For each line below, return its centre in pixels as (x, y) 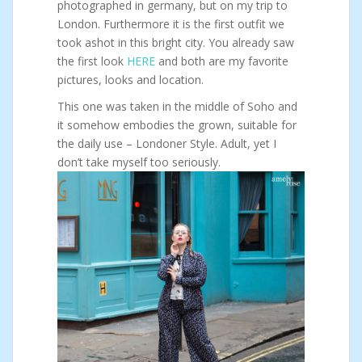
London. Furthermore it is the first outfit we (171, 23)
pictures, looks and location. (130, 79)
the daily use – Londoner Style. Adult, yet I (167, 143)
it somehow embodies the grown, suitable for (177, 124)
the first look (92, 61)
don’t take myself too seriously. (139, 162)
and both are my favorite (222, 61)
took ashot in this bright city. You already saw (176, 42)
